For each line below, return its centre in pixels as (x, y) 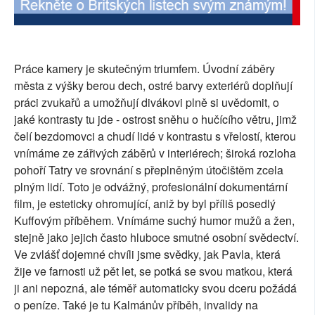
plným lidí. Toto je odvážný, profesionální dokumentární (151, 187)
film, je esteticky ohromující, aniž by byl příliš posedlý (145, 204)
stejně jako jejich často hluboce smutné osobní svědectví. (156, 238)
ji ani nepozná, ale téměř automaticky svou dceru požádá (155, 288)
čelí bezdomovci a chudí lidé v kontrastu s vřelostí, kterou (155, 136)
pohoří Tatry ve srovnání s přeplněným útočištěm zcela (149, 170)
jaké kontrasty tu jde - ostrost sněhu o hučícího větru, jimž (155, 120)
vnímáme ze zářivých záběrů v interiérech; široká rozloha (155, 153)
